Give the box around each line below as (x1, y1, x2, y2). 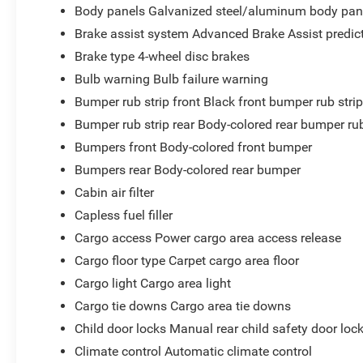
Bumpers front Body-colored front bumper (75, 139, 313, 155)
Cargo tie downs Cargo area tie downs (75, 297, 292, 314)
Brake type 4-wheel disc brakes (75, 48, 250, 64)
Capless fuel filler (75, 207, 173, 223)
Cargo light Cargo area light (75, 275, 232, 291)
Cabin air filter (75, 184, 155, 200)
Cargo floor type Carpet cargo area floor (75, 252, 300, 268)
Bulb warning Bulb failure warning (75, 70, 269, 87)
